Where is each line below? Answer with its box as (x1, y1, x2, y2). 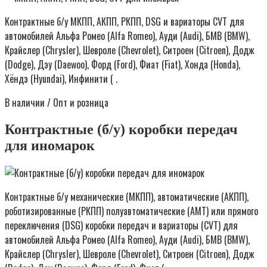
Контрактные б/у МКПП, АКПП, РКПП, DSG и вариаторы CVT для (5, 14, 244, 29)
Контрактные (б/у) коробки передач (5, 122, 238, 138)
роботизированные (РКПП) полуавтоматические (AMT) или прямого (5, 203, 258, 218)
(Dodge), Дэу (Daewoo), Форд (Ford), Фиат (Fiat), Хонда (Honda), (5, 57, 240, 72)
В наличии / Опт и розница (5, 95, 108, 110)
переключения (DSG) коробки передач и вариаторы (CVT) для (5, 218, 238, 232)
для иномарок (5, 138, 95, 154)
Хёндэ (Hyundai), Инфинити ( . (5, 72, 117, 86)
